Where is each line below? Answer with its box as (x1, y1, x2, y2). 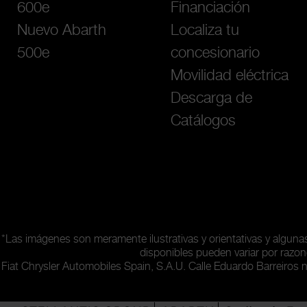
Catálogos (171, 113, 236, 130)
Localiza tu (171, 23, 239, 39)
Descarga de (171, 90, 252, 107)
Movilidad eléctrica (171, 68, 288, 84)
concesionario (171, 45, 260, 62)
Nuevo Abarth (17, 23, 106, 39)
